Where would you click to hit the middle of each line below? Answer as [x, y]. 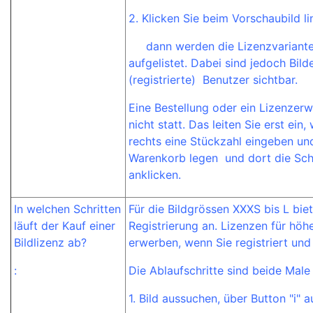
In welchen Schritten [67, 209]
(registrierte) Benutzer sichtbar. [215, 80]
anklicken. [155, 175]
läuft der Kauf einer [65, 226]
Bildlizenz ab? [50, 242]
